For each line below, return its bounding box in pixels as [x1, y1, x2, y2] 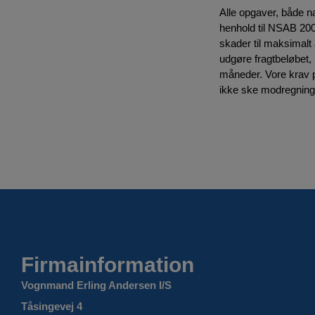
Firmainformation [21, 253, 194, 277]
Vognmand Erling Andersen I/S [21, 279, 172, 292]
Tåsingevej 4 [21, 300, 82, 313]
